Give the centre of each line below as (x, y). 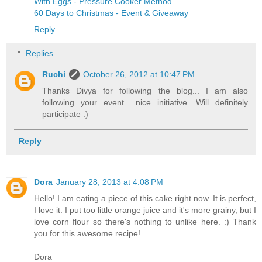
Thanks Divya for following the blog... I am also (145, 91)
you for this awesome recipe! (87, 233)
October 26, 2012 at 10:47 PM (139, 75)
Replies (40, 54)
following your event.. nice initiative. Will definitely (145, 103)
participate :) (65, 114)
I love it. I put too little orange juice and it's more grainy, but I (145, 210)
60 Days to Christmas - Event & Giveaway (111, 13)
